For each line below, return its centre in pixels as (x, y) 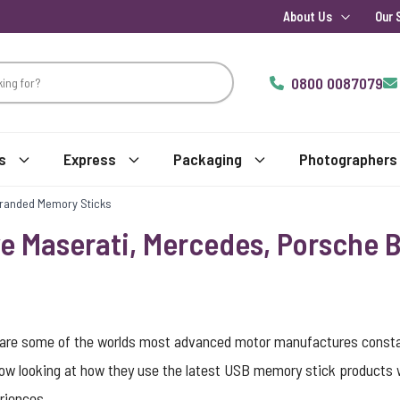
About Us (308, 17)
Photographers (348, 159)
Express (90, 159)
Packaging (208, 159)
